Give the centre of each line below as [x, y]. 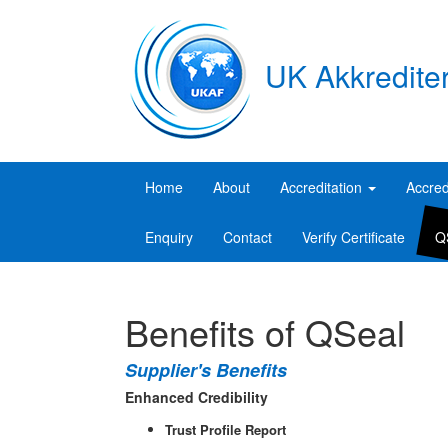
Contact [247, 237]
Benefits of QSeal [265, 331]
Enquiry [169, 237]
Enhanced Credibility [196, 397]
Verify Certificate [353, 237]
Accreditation [323, 187]
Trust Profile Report [225, 429]
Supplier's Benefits [206, 370]
